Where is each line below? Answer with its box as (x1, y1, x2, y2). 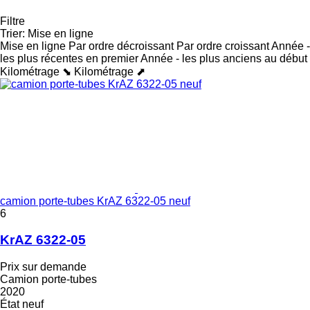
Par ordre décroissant (69, 39, 174, 52)
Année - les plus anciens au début (140, 52, 307, 64)
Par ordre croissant (176, 39, 269, 52)
